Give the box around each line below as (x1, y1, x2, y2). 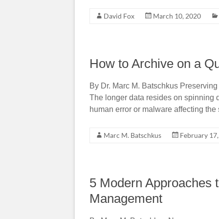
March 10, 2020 (153, 11, 201, 20)
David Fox (104, 11, 134, 20)
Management (89, 191, 162, 206)
